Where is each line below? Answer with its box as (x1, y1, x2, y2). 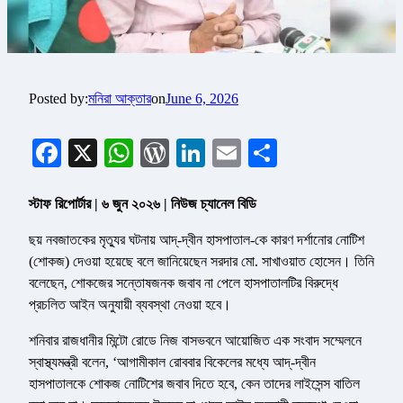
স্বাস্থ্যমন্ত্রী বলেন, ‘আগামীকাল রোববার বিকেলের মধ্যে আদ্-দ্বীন (29, 354, 316, 371)
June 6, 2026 (166, 91, 238, 107)
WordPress (169, 137, 292, 170)
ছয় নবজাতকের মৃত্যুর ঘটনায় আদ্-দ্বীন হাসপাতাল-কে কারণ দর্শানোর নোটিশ (29, 232, 364, 248)
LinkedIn (205, 137, 311, 170)
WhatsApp (133, 137, 255, 170)
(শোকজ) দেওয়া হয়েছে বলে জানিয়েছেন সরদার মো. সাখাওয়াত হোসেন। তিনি (29, 254, 374, 270)
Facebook (61, 137, 173, 170)
